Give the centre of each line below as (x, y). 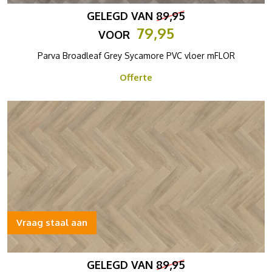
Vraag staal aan (52, 223)
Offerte (136, 77)
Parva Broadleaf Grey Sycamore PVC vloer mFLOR (136, 56)
